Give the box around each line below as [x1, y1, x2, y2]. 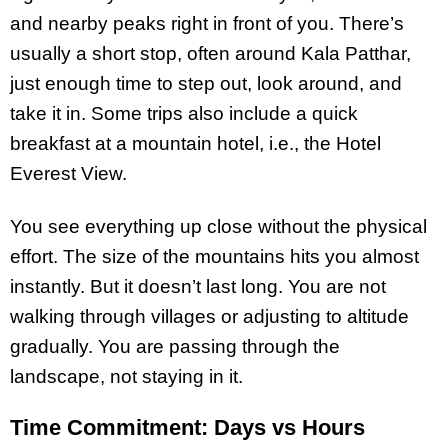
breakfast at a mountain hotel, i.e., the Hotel [10, 133, 381, 155]
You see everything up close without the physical [10, 216, 427, 238]
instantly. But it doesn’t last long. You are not [10, 276, 386, 298]
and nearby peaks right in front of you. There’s [10, 13, 404, 35]
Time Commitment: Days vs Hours [10, 415, 365, 441]
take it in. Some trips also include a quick [10, 103, 358, 125]
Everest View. [10, 163, 127, 185]
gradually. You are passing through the [10, 336, 340, 358]
